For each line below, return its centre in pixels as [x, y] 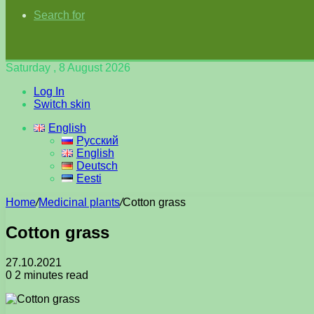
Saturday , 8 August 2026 [68, 68]
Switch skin [62, 104]
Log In [49, 91]
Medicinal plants [79, 202]
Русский [97, 141]
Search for [59, 15]
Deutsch [97, 166]
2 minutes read [50, 275]
